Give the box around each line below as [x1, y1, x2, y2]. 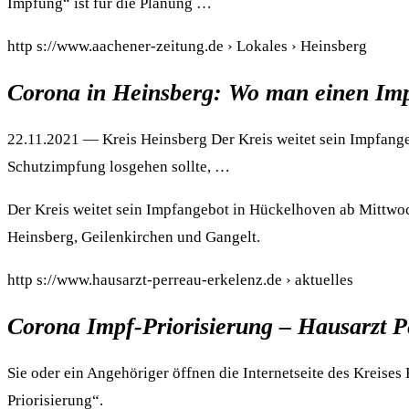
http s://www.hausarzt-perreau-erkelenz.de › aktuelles [7, 271, 353, 289]
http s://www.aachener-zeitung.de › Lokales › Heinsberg [7, 37, 367, 55]
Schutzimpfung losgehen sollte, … [7, 158, 230, 176]
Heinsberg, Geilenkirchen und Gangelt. [7, 228, 260, 246]
